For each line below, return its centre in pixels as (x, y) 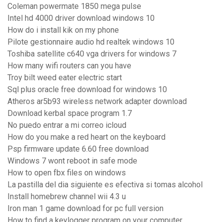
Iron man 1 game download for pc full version (85, 209)
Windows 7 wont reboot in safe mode (72, 161)
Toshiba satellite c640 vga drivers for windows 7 (92, 54)
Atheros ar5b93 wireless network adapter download (97, 102)
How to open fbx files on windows (67, 173)
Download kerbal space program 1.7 (70, 113)
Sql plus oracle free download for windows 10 (87, 90)
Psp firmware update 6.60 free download (78, 149)
